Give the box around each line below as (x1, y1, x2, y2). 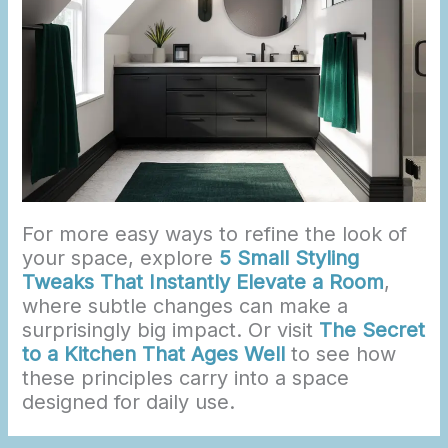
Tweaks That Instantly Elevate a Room (22, 270, 385, 295)
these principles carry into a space (22, 366, 350, 391)
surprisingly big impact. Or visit (22, 318, 320, 343)
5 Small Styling (219, 246, 360, 271)
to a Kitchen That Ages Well (22, 342, 286, 367)
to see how (285, 342, 397, 367)
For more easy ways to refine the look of (22, 222, 408, 247)
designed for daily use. (22, 390, 236, 415)
